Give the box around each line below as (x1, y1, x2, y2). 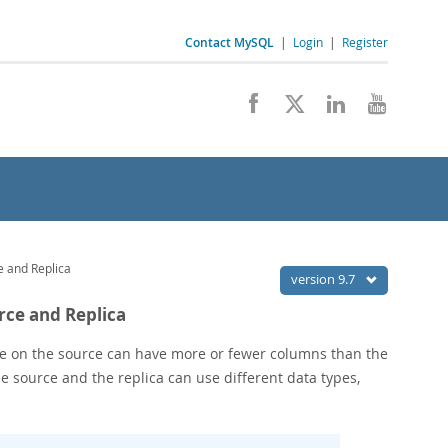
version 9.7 (291, 270, 358, 288)
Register (342, 34, 388, 50)
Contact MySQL (185, 34, 274, 51)
